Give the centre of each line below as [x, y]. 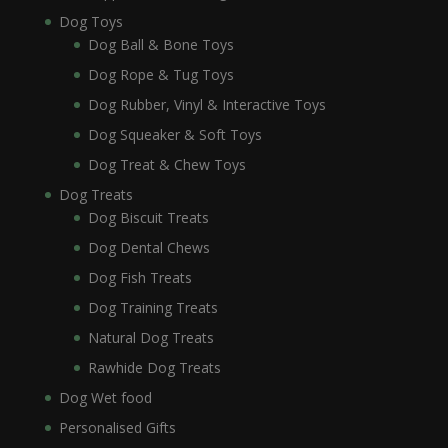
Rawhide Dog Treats [154, 368]
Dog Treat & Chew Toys [166, 165]
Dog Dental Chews [148, 248]
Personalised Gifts [117, 428]
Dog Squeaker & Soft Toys [174, 135]
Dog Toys [90, 22]
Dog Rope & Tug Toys [160, 75]
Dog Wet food [105, 398]
